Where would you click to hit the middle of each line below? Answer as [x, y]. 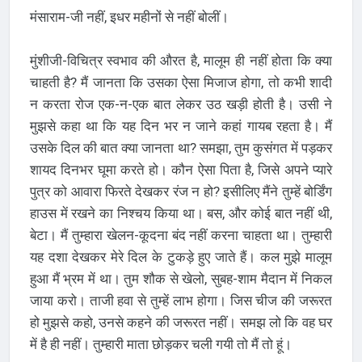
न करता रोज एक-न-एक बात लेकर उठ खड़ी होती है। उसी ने [181, 104]
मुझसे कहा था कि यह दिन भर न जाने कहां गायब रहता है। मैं [181, 126]
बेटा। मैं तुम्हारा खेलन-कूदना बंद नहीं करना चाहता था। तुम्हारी [181, 235]
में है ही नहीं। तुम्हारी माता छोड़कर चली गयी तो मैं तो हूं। [160, 344]
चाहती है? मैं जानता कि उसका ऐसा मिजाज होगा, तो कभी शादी [181, 82]
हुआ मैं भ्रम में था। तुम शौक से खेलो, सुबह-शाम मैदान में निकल [181, 278]
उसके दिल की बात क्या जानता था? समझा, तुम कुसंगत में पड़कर [181, 147]
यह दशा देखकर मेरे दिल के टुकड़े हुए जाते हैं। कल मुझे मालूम [181, 257]
